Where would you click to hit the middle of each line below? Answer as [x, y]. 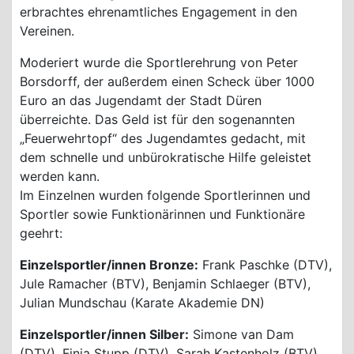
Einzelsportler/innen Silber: [104, 334]
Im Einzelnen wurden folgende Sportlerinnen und [165, 195]
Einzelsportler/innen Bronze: [109, 264]
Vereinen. [47, 30]
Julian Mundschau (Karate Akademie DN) [142, 302]
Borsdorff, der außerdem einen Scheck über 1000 [167, 81]
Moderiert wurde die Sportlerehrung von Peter [159, 62]
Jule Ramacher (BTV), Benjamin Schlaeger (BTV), [165, 283]
